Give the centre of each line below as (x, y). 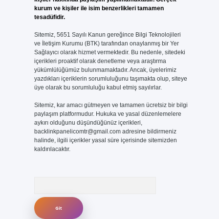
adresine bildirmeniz (148, 131)
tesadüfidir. (49, 17)
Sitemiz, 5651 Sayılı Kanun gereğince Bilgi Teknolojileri (107, 35)
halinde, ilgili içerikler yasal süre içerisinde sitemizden (105, 140)
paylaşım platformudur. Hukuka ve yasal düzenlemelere (108, 114)
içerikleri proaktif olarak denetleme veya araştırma (100, 61)
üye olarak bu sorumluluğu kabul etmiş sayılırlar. (98, 88)
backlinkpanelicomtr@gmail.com (77, 131)
